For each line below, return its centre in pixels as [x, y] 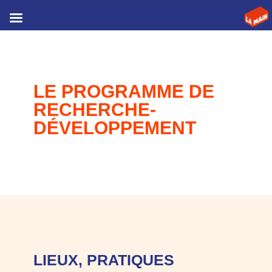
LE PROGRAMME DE [124, 91]
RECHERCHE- [94, 110]
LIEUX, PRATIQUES [104, 260]
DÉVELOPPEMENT [114, 128]
